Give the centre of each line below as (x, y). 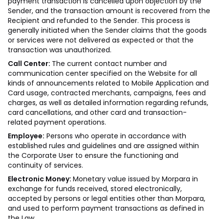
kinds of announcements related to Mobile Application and (108, 83)
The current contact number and (109, 64)
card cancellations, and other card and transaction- (97, 112)
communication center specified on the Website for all (102, 73)
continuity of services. (45, 165)
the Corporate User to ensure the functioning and (93, 155)
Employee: (26, 136)
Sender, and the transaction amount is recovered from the (109, 11)
